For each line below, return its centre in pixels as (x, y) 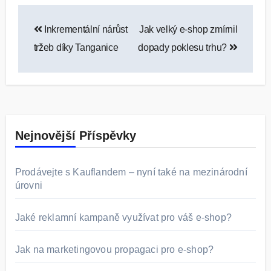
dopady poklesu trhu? (184, 48)
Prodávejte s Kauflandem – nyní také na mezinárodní (131, 172)
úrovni (28, 186)
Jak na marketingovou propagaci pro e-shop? (114, 250)
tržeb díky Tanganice (76, 48)
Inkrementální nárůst (85, 30)
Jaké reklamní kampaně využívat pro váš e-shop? (123, 218)
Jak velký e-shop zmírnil (188, 30)
